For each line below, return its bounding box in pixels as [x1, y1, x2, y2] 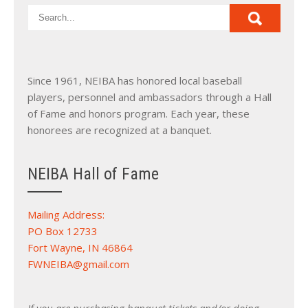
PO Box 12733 [27, 224, 98, 239]
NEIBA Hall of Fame [27, 164, 159, 184]
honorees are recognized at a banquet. [27, 123, 212, 137]
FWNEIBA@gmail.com [27, 257, 129, 272]
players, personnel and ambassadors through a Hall [27, 90, 272, 104]
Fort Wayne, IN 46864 [27, 241, 133, 255]
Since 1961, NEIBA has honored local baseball [27, 74, 242, 88]
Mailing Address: [27, 208, 104, 222]
